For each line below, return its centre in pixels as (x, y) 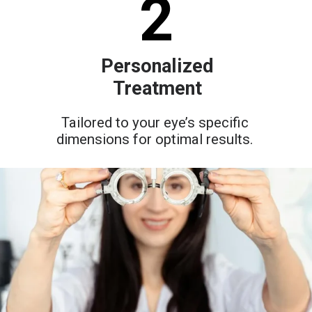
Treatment (157, 89)
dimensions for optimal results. (155, 140)
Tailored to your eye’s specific (155, 123)
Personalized (157, 67)
